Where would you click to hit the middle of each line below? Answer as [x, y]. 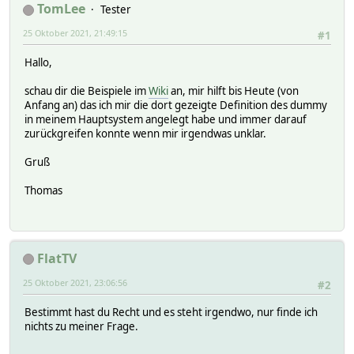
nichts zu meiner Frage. [81, 327]
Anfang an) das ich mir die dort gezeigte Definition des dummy [176, 105]
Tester [116, 10]
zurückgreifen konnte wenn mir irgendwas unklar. [145, 134]
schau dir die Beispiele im [87, 91]
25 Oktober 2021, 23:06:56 [75, 282]
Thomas [43, 191]
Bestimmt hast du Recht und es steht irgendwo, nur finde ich [171, 313]
